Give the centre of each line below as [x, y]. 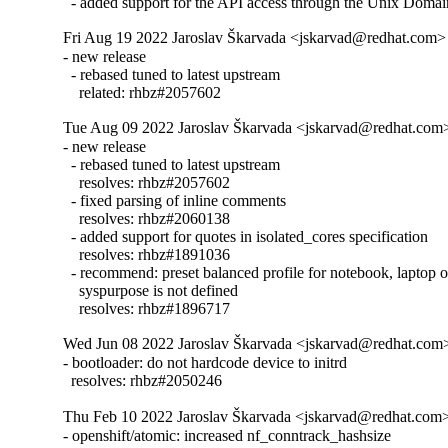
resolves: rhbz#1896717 [147, 309]
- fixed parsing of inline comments [175, 201]
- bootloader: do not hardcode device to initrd [205, 363]
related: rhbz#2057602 [142, 93]
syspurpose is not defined [151, 291]
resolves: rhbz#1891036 [147, 255]
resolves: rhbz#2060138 [147, 219]
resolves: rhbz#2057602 [147, 183]
